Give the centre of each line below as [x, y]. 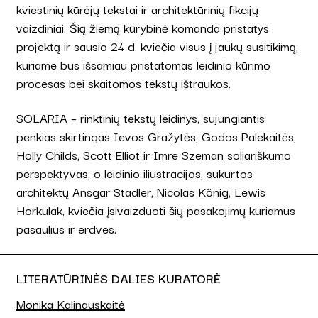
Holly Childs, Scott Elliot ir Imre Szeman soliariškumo [154, 155]
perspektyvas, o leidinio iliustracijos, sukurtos [135, 173]
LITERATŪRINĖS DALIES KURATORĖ [119, 278]
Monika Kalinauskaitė [71, 304]
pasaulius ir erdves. [66, 229]
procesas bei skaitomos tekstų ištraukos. [124, 83]
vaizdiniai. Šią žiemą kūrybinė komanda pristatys [143, 28]
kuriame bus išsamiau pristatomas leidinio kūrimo [143, 65]
